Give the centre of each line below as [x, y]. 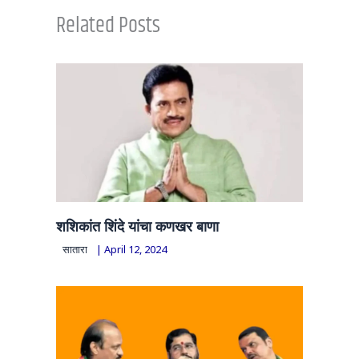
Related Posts [108, 25]
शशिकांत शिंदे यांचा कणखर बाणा [137, 226]
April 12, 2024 [135, 249]
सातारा [75, 249]
